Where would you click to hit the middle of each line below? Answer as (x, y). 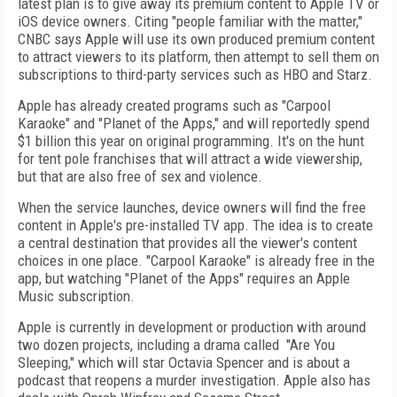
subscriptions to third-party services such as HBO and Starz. (195, 74)
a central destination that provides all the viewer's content (187, 243)
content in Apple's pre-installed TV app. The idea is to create (195, 225)
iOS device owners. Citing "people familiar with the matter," (190, 21)
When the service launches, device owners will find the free (192, 207)
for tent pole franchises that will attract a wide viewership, (190, 159)
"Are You (311, 345)
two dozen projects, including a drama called (150, 345)
